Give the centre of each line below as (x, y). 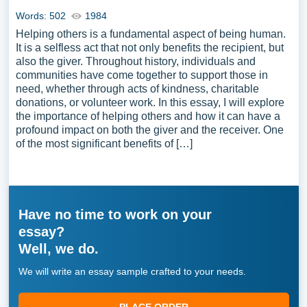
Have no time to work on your (115, 214)
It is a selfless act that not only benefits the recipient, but (149, 48)
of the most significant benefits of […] (104, 144)
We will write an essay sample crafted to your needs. (132, 271)
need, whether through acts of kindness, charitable (137, 89)
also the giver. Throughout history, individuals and (135, 61)
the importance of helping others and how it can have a (148, 116)
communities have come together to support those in (142, 75)
